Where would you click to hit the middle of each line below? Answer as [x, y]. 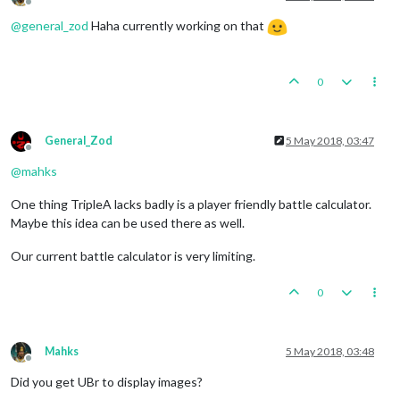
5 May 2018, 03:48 [330, 352]
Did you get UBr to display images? [107, 382]
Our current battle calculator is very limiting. [133, 256]
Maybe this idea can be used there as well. [128, 223]
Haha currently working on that [178, 26]
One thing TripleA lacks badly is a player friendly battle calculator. [191, 204]
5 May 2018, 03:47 [330, 141]
